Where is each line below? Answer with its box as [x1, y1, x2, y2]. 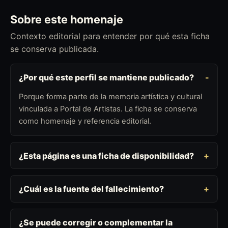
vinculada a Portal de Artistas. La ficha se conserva [19, 104, 197, 113]
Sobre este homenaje [10, 12, 123, 26]
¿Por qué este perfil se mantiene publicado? [19, 72, 194, 83]
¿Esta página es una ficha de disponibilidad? [19, 150, 194, 161]
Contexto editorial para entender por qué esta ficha [10, 31, 210, 42]
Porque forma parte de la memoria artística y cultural [19, 92, 202, 101]
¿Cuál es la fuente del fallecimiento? [19, 184, 164, 194]
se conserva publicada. [10, 44, 99, 54]
